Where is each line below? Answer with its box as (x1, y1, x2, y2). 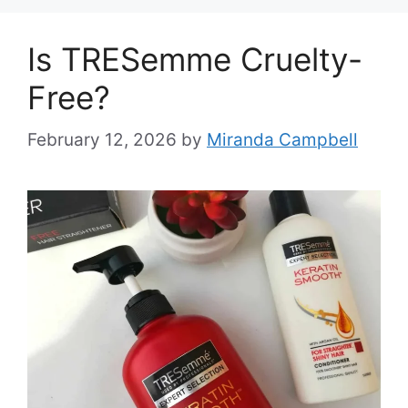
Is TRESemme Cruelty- (27, 39, 362, 78)
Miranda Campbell (207, 129, 358, 151)
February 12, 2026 (27, 129, 177, 151)
